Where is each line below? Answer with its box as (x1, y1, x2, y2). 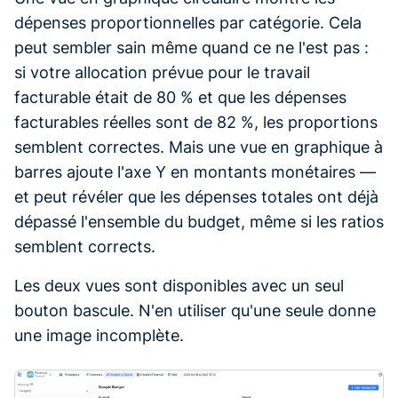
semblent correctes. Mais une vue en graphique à (14, 137, 383, 156)
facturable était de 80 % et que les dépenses (14, 87, 346, 107)
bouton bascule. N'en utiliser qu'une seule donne (14, 300, 376, 320)
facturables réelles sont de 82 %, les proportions (14, 112, 378, 131)
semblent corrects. (14, 236, 155, 256)
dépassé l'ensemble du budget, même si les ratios (14, 211, 384, 231)
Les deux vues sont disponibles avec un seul (14, 275, 344, 295)
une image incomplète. (14, 325, 184, 345)
